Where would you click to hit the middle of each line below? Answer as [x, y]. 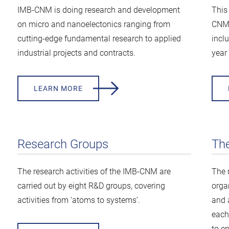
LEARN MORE [58, 88]
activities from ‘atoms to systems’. [78, 200]
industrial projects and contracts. [76, 53]
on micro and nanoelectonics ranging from [94, 24]
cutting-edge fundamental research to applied [99, 39]
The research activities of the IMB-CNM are [94, 171]
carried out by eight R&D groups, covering [91, 186]
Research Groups [63, 144]
